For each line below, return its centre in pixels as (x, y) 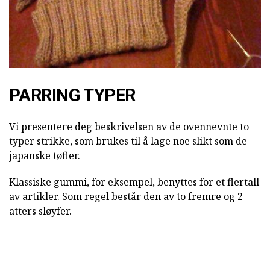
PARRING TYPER (72, 96)
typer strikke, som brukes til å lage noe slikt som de (128, 141)
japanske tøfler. (45, 156)
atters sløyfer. (40, 211)
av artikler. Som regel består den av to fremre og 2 (126, 197)
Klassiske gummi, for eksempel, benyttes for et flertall (134, 182)
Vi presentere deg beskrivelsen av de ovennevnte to (129, 127)
